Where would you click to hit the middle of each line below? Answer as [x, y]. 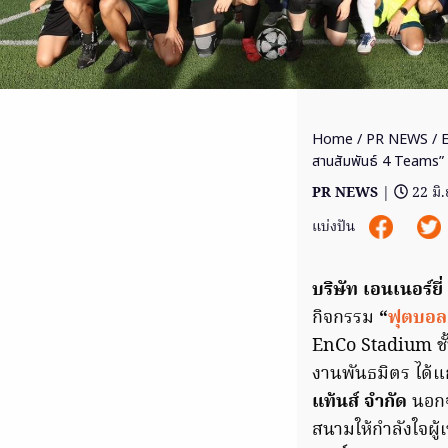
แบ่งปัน [335, 227]
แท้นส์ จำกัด [362, 402]
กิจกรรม [345, 318]
